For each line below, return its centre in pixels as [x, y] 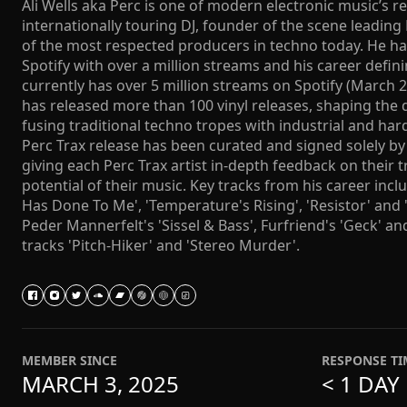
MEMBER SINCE [69, 360]
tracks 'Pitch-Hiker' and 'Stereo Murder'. [161, 245]
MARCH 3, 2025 [100, 384]
